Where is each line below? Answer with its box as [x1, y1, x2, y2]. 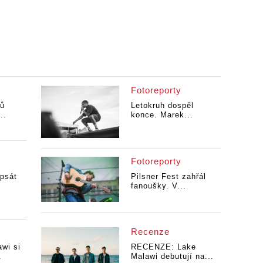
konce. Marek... [130, 110, 193, 120]
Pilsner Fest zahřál [130, 171, 206, 181]
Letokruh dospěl [130, 101, 194, 110]
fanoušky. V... [130, 181, 186, 190]
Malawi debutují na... [130, 252, 214, 261]
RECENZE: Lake [130, 242, 196, 252]
